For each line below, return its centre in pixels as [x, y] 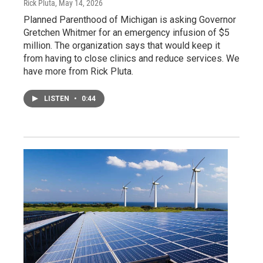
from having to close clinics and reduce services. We [131, 58]
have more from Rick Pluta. [78, 71]
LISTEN [58, 98]
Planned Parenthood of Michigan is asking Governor [130, 19]
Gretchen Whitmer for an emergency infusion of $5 [127, 32]
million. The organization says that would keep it [122, 45]
